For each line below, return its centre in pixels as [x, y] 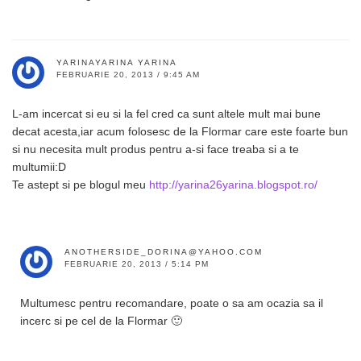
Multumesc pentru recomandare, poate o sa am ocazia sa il [172, 303]
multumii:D [39, 166]
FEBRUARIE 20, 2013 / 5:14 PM [137, 263]
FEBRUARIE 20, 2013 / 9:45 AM [128, 74]
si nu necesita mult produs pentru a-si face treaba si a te [156, 149]
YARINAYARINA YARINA [117, 62]
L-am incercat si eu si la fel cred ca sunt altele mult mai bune [166, 113]
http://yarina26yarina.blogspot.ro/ [233, 184]
